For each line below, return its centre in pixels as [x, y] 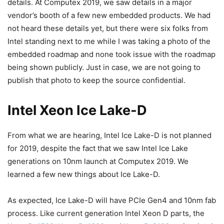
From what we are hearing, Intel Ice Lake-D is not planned [109, 135]
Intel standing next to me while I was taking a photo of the [109, 41]
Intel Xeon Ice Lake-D [77, 110]
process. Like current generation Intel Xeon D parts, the [106, 213]
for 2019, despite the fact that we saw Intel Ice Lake [98, 148]
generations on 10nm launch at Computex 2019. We [98, 161]
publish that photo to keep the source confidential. [96, 80]
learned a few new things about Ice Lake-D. [84, 174]
